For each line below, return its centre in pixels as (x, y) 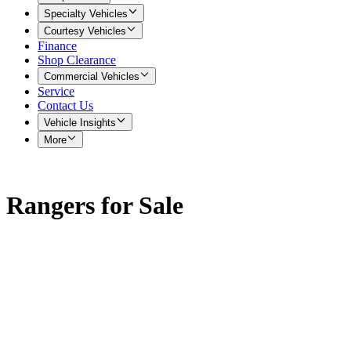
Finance (57, 45)
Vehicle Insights (80, 122)
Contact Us (65, 106)
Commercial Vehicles (92, 77)
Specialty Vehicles (86, 13)
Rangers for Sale (95, 206)
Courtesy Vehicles (85, 31)
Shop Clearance (77, 60)
